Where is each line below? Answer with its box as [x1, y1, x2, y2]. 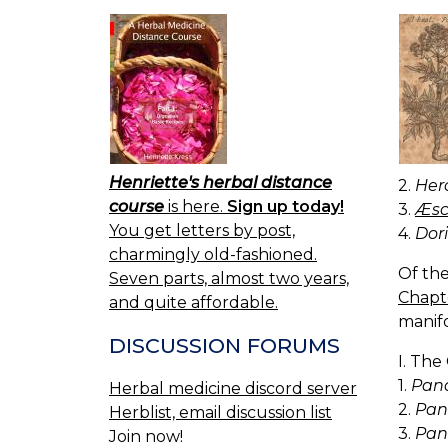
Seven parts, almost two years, [109, 269, 349, 289]
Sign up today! [227, 197, 344, 217]
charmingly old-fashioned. [109, 245, 317, 265]
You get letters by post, [109, 221, 295, 241]
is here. [164, 197, 227, 217]
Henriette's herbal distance [109, 173, 332, 193]
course [109, 197, 164, 217]
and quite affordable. [109, 293, 278, 313]
